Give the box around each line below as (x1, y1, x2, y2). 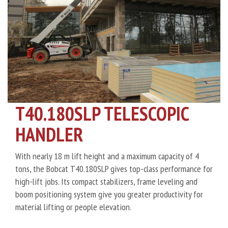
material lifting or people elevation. (15, 201, 131, 213)
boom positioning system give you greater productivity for (15, 188, 203, 200)
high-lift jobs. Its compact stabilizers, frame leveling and (15, 176, 197, 187)
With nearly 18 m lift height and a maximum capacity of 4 (15, 150, 199, 162)
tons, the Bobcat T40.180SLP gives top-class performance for (15, 163, 213, 175)
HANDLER (15, 122, 83, 147)
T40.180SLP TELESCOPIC (15, 101, 189, 126)
